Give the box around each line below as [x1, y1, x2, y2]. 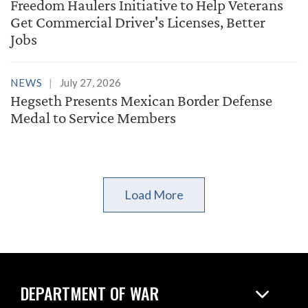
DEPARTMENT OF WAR [21, 280, 159, 306]
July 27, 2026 [60, 76, 121, 89]
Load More [124, 187, 184, 202]
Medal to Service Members [10, 109, 176, 126]
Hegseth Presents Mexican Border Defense [10, 91, 272, 109]
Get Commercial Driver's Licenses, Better [10, 13, 265, 31]
